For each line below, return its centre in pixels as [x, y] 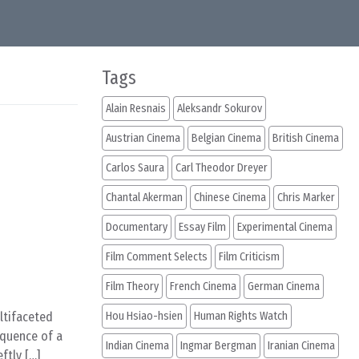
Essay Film [202, 227]
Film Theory [132, 286]
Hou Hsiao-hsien [144, 316]
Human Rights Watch [241, 316]
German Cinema [284, 286]
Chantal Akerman [144, 198]
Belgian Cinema [226, 138]
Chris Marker [306, 198]
